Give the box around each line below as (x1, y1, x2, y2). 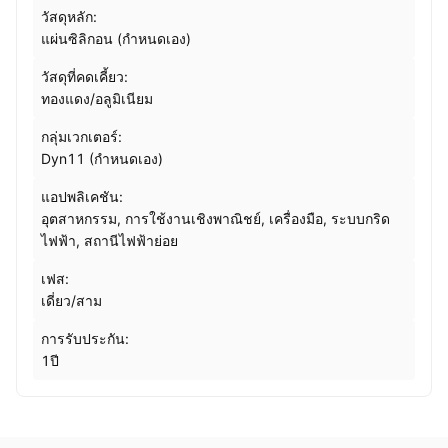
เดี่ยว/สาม (41, 292, 102, 309)
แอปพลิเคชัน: (41, 188, 123, 205)
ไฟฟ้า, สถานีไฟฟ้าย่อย (41, 232, 178, 249)
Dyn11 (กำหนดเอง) (41, 150, 163, 167)
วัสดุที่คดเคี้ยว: (41, 68, 128, 85)
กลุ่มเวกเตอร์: (41, 128, 122, 145)
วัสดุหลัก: (41, 8, 97, 25)
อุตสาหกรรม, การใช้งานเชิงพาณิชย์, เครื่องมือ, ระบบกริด (41, 210, 390, 227)
